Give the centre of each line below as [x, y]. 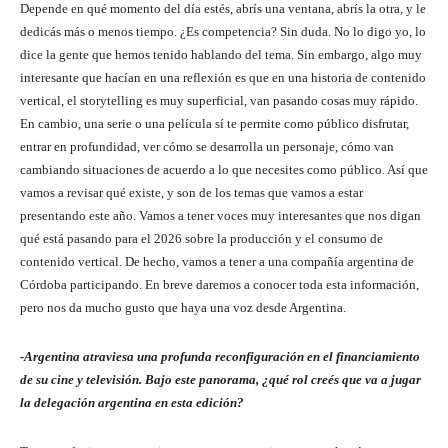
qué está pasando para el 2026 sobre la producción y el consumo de [201, 239]
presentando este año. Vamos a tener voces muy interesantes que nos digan [220, 216]
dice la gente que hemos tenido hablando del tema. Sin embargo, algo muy [221, 55]
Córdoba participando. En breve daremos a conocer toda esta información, [219, 285]
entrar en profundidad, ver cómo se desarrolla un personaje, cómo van [207, 147]
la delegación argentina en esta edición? [132, 403]
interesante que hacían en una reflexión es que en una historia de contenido [223, 78]
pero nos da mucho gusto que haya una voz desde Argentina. [183, 308]
